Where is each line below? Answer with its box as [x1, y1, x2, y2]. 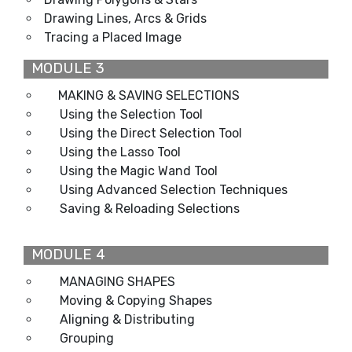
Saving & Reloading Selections [60, 200, 240, 216]
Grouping [60, 330, 114, 346]
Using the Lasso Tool [60, 144, 181, 159]
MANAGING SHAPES [60, 273, 175, 289]
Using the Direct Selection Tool [60, 125, 242, 141]
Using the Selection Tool [60, 106, 203, 122]
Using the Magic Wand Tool [60, 163, 218, 178]
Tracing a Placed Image [44, 29, 181, 45]
